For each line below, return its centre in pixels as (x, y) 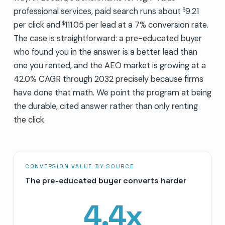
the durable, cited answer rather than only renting (105, 106)
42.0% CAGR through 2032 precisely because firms (108, 79)
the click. (29, 120)
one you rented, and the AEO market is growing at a (109, 65)
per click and (38, 25)
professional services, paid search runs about (98, 11)
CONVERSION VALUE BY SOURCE (79, 166)
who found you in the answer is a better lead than (105, 52)
